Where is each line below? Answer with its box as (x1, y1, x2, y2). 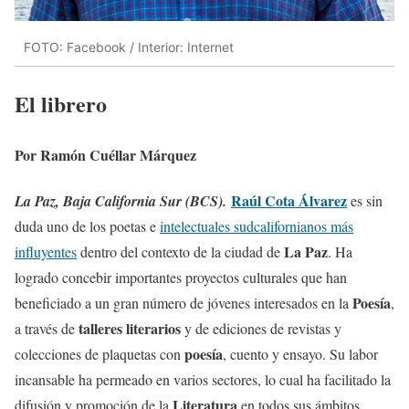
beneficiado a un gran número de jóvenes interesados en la (15, 292, 352, 312)
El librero (15, 88, 107, 121)
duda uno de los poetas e (15, 215, 160, 236)
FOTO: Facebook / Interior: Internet (24, 38, 234, 55)
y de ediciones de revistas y (181, 318, 341, 338)
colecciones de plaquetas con (15, 343, 184, 363)
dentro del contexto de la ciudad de (77, 241, 284, 261)
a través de (15, 318, 79, 338)
